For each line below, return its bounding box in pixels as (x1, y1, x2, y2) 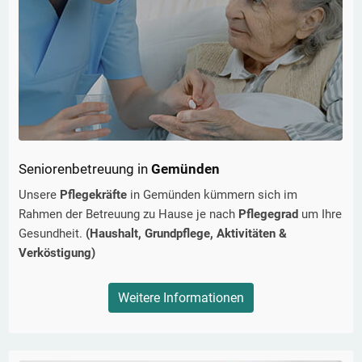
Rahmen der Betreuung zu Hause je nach (19, 207, 238, 222)
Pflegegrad (238, 207, 301, 222)
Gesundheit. (19, 226, 86, 242)
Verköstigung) (19, 246, 95, 261)
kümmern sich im (200, 187, 297, 203)
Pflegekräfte (60, 187, 127, 203)
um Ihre (301, 207, 342, 222)
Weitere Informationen (118, 290, 244, 306)
